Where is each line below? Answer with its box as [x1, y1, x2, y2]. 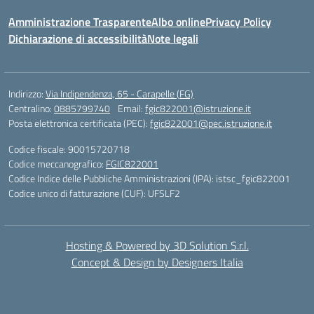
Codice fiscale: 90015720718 [8, 142, 130, 156]
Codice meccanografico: [8, 156, 106, 171]
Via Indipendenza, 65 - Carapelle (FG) [46, 86, 193, 101]
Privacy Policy [205, 13, 271, 30]
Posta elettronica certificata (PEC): [8, 116, 150, 130]
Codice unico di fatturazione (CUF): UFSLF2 [8, 186, 180, 200]
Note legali [147, 30, 198, 47]
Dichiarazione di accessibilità [8, 30, 147, 47]
